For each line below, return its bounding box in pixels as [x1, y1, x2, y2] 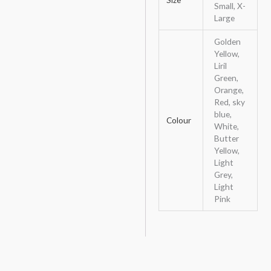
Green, [214, 72, 238, 83]
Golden [214, 36, 241, 47]
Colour [166, 114, 191, 125]
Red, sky [214, 96, 245, 107]
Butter [214, 132, 239, 143]
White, [214, 120, 239, 131]
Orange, [214, 84, 244, 95]
